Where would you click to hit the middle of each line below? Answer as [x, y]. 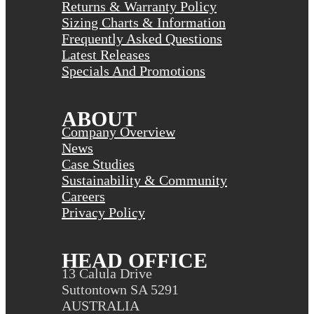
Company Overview [118, 132]
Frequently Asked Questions [142, 39]
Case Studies [98, 164]
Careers [83, 197]
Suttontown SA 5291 [120, 290]
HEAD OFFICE [135, 261]
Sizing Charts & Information [144, 23]
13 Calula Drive [107, 274]
